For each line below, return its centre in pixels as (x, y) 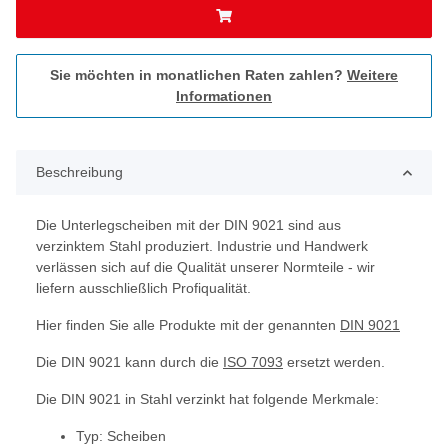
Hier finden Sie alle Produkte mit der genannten (188, 325)
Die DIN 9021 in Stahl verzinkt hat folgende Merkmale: (207, 399)
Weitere (372, 75)
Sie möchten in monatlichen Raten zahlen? (198, 75)
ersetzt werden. (334, 362)
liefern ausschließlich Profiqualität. (143, 288)
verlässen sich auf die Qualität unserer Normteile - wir (205, 267)
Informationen (224, 96)
